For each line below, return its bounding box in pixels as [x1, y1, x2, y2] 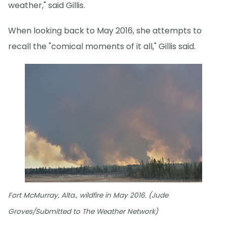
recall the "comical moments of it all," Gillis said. [8, 40, 196, 52]
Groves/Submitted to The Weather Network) [8, 207, 158, 217]
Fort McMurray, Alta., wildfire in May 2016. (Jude [8, 191, 168, 201]
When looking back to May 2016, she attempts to [8, 24, 202, 36]
